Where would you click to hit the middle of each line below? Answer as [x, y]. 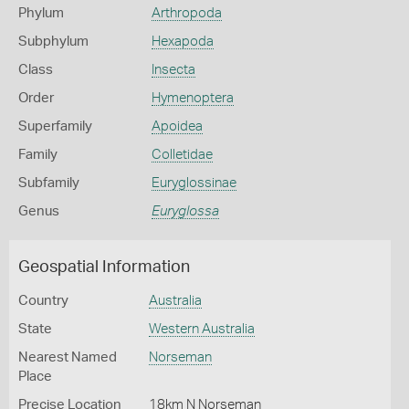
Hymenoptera [192, 98]
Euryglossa [185, 211]
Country [43, 301]
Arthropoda [186, 13]
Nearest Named [68, 357]
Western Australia [201, 329]
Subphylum [53, 42]
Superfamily [55, 126]
